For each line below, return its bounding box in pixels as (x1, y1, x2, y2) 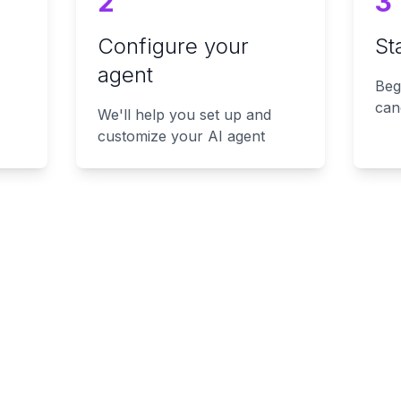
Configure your (98, 33, 250, 59)
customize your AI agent (98, 127, 266, 145)
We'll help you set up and (98, 106, 272, 124)
